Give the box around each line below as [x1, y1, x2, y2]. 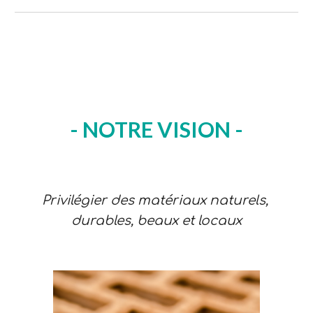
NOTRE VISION [82, 117, 231, 143]
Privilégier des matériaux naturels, [41, 194, 268, 208]
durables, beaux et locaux [71, 214, 242, 228]
